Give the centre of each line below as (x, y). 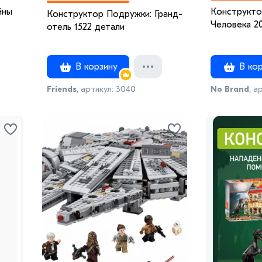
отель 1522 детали (86, 27)
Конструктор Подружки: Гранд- (115, 14)
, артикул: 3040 (106, 89)
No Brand (230, 89)
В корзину (95, 66)
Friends (62, 89)
